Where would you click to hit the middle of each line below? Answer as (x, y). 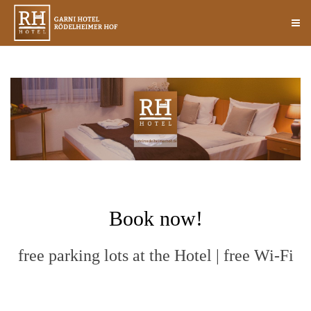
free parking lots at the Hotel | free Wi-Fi (155, 255)
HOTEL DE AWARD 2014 (155, 292)
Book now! (155, 218)
